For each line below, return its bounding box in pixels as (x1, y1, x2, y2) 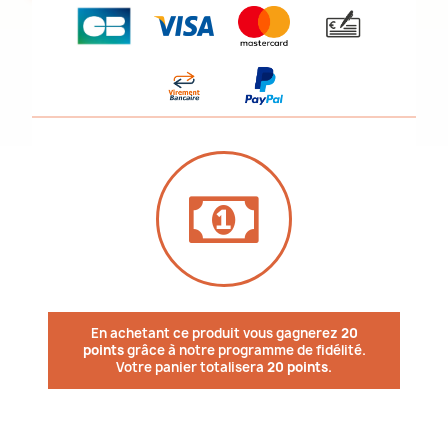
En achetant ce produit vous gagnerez (90, 324, 341, 342)
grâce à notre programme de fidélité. (123, 341, 366, 359)
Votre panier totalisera (116, 358, 267, 376)
